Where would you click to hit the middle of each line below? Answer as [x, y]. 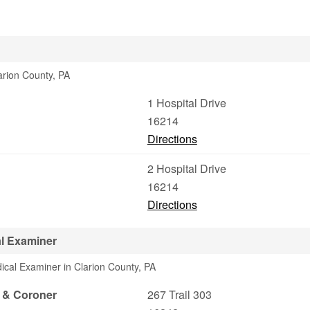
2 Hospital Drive [186, 168]
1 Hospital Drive [186, 103]
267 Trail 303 [179, 294]
